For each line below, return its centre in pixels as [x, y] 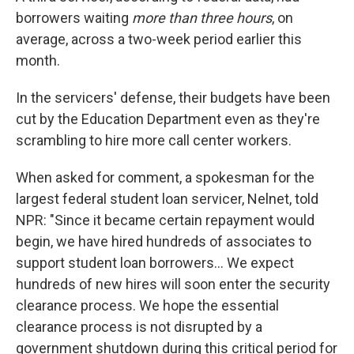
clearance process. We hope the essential [147, 305]
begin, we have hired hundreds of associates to [164, 241]
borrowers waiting [74, 18]
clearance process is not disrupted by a [139, 327]
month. [38, 60]
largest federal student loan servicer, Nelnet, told [167, 199]
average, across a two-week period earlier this [159, 39]
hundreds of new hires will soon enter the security [173, 284]
